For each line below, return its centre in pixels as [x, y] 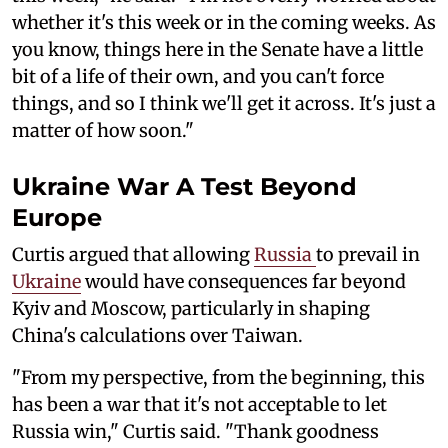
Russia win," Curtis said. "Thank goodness [195, 432]
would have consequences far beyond [243, 282]
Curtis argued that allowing [133, 255]
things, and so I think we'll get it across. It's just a [224, 104]
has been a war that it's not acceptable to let [199, 405]
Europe [57, 218]
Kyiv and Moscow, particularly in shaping [191, 309]
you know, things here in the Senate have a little [217, 50]
